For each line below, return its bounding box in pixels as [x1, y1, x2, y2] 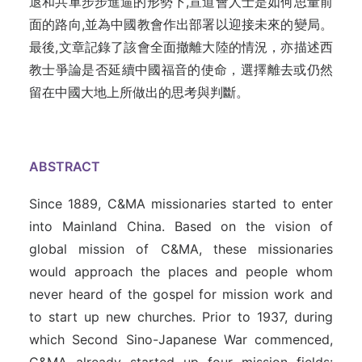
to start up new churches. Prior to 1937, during [29, 309, 333, 325]
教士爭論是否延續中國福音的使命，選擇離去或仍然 [29, 61, 333, 78]
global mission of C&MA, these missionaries [29, 241, 333, 257]
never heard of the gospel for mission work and [29, 286, 333, 302]
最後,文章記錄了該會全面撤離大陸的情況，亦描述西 [29, 39, 333, 55]
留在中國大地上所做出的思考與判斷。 [29, 84, 249, 100]
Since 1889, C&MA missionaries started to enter [29, 196, 333, 212]
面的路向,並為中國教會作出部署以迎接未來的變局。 [29, 16, 333, 32]
